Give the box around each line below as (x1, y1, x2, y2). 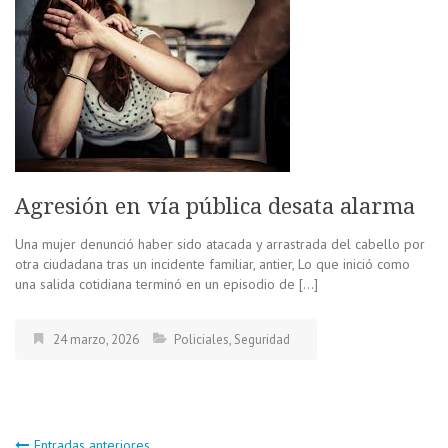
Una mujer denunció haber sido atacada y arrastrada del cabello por (15, 234, 425, 253)
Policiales (174, 330, 229, 348)
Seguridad (234, 330, 290, 348)
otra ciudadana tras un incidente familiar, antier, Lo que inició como (15, 254, 410, 273)
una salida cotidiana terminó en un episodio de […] (15, 274, 318, 293)
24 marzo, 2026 (53, 330, 139, 348)
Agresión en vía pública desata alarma (15, 193, 415, 219)
